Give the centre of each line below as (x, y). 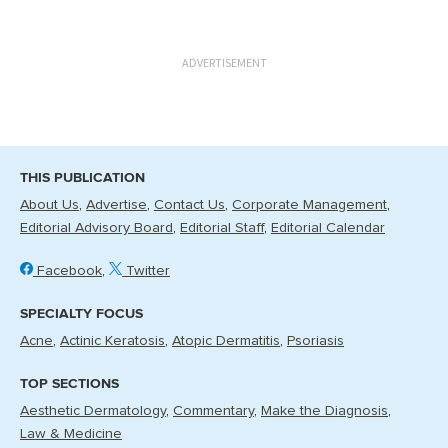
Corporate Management (309, 205)
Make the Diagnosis (324, 411)
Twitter (146, 271)
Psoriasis (315, 341)
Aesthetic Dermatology (93, 411)
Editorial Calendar (328, 228)
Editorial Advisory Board (96, 228)
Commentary (213, 411)
